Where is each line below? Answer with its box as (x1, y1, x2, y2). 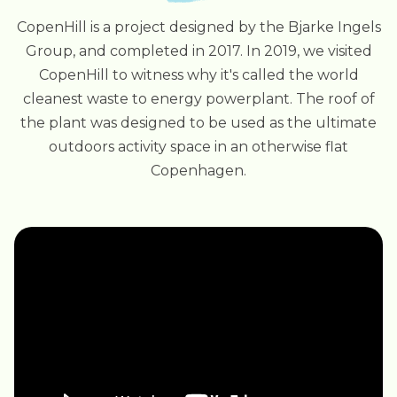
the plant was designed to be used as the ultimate (20, 114, 377, 131)
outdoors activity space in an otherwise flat (49, 138, 348, 155)
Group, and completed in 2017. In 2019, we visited (25, 43, 372, 59)
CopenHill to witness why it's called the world (38, 66, 359, 83)
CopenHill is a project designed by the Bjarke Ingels (16, 19, 381, 35)
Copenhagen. (151, 162, 246, 179)
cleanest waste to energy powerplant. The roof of (22, 90, 375, 107)
